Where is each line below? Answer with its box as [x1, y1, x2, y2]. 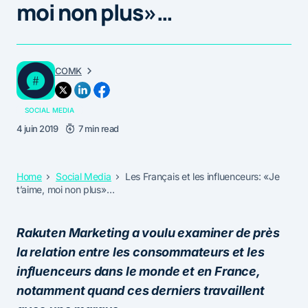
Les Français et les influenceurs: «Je [124, 170, 280, 182]
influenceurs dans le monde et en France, [16, 263, 260, 278]
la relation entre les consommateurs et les [16, 244, 265, 259]
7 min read [78, 122, 119, 134]
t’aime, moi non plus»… [16, 183, 115, 195]
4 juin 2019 [16, 122, 58, 134]
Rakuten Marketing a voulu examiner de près [16, 225, 280, 240]
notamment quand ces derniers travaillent [16, 283, 265, 298]
